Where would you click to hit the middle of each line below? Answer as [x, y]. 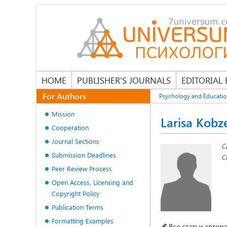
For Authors [64, 96]
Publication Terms [78, 207]
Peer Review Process [82, 168]
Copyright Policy [75, 193]
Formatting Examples [83, 221]
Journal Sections [75, 141]
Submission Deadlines [84, 155]
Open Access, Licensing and [92, 182]
